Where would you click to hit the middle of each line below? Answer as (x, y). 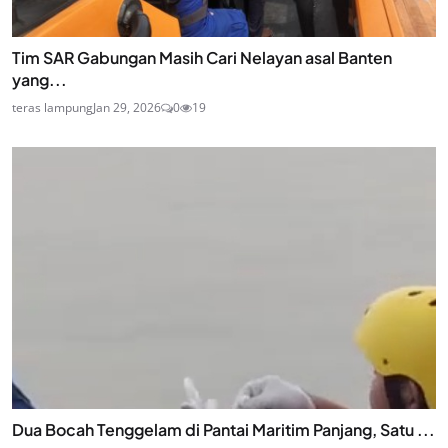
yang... (39, 79)
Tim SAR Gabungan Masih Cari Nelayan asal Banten (202, 57)
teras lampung (52, 107)
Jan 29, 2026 (127, 107)
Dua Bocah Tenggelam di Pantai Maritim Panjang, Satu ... (223, 430)
